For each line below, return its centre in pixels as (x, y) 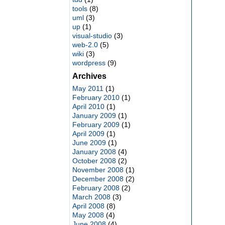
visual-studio (92, 36)
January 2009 (94, 116)
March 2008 (91, 197)
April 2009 (88, 134)
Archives (89, 76)
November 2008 (98, 170)
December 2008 (98, 179)
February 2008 (96, 188)
